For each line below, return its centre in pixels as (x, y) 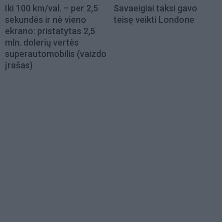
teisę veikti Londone (154, 19)
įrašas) (19, 65)
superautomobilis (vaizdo (56, 54)
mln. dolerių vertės (42, 42)
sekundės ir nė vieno (46, 19)
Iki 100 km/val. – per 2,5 (52, 8)
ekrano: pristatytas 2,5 (50, 31)
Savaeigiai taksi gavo (155, 8)
